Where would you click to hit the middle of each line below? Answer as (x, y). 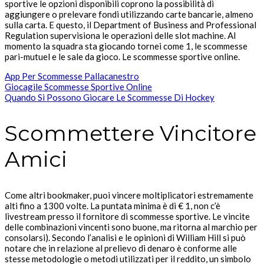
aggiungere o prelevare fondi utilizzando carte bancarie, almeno (129, 14)
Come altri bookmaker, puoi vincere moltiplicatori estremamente (129, 195)
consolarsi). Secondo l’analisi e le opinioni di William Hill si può (125, 237)
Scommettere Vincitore (131, 133)
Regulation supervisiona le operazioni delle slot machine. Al (120, 35)
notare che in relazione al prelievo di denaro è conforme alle (121, 248)
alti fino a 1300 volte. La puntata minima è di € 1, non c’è (113, 205)
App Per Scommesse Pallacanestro (72, 76)
